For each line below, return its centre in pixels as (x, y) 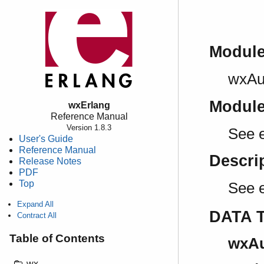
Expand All (35, 204)
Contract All (37, 215)
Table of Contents (57, 238)
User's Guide (46, 139)
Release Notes (50, 161)
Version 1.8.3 (89, 128)
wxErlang (89, 105)
